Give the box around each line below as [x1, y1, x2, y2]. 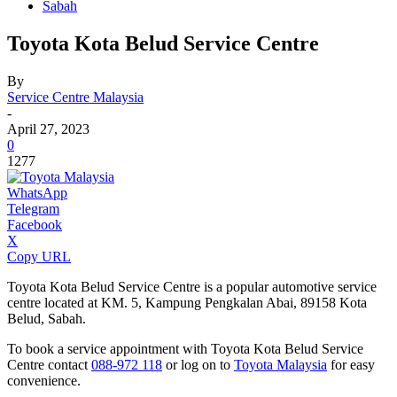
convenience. [7, 372, 81, 388]
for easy [327, 356, 375, 372]
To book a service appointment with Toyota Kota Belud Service [7, 340, 363, 356]
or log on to [162, 356, 234, 372]
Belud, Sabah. [7, 310, 86, 326]
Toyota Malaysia [234, 356, 327, 372]
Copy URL [7, 248, 71, 264]
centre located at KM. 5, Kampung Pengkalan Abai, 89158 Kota [7, 294, 367, 310]
